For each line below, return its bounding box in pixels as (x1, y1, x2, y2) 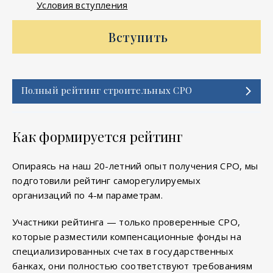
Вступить (108, 28, 169, 45)
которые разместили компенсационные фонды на (12, 230, 241, 243)
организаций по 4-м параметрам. (12, 188, 163, 201)
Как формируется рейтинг (12, 127, 183, 146)
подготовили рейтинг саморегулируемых (12, 174, 200, 186)
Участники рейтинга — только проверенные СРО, (12, 215, 241, 228)
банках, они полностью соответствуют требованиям (12, 259, 253, 272)
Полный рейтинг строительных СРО (21, 83, 193, 96)
